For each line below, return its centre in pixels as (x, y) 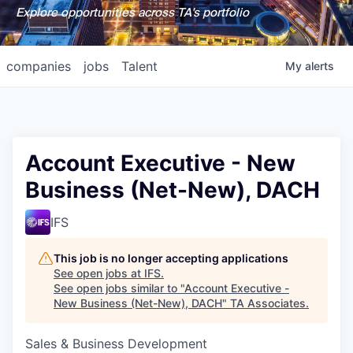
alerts (320, 66)
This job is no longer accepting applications (171, 258)
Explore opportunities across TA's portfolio (132, 13)
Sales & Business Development (116, 344)
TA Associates (268, 303)
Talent (139, 66)
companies (39, 66)
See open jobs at (99, 273)
